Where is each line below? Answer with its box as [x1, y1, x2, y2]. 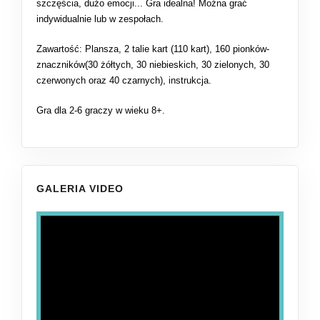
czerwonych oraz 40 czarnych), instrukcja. [36, 74, 211, 86]
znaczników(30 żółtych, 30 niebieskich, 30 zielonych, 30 [36, 59, 269, 70]
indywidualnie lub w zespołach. [36, 13, 164, 24]
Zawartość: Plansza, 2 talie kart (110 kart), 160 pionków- [36, 43, 269, 54]
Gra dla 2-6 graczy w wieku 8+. [36, 104, 165, 116]
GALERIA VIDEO [36, 182, 124, 194]
